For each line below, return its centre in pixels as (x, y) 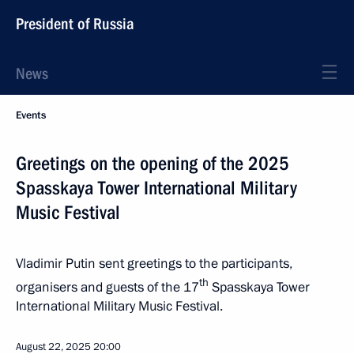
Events (31, 115)
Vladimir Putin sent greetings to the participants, (154, 264)
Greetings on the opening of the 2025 (153, 164)
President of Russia (75, 24)
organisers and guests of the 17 (107, 287)
